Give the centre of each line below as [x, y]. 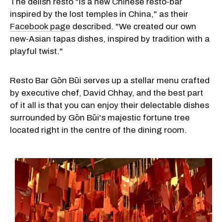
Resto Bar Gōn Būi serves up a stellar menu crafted [110, 80]
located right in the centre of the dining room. [98, 130]
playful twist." [36, 51]
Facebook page [40, 26]
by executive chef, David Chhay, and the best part [107, 93]
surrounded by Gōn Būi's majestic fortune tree [100, 117]
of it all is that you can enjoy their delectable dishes [110, 105]
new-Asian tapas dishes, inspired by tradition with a [110, 39]
